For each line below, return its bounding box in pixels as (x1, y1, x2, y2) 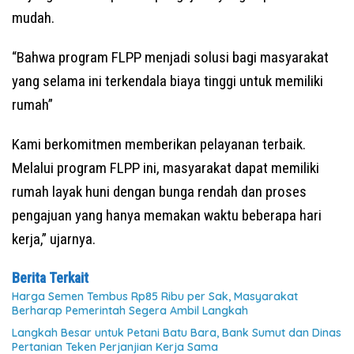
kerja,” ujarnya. (12, 229, 96, 248)
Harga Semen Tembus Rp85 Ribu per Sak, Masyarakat (12, 288, 298, 303)
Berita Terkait (12, 269, 88, 286)
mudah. (12, 8, 55, 27)
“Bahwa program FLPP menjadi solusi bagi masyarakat (12, 47, 329, 66)
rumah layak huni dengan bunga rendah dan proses (12, 182, 307, 201)
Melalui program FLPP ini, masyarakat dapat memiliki (12, 158, 319, 177)
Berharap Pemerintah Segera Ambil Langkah (12, 303, 248, 318)
